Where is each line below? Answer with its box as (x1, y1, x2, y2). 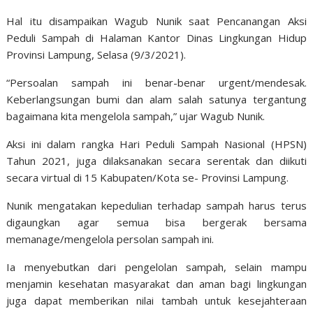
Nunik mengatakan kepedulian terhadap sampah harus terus (6, 198, 307, 212)
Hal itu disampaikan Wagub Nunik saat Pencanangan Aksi (6, 14, 307, 28)
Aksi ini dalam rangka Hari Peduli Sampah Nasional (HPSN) (6, 137, 307, 151)
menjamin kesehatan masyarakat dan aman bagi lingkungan (6, 277, 307, 291)
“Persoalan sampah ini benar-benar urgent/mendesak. (6, 75, 307, 89)
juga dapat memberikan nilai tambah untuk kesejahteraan (6, 293, 307, 307)
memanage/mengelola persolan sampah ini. (6, 232, 214, 246)
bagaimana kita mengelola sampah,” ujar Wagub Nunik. (6, 109, 265, 123)
